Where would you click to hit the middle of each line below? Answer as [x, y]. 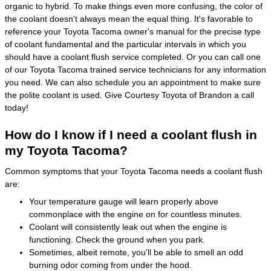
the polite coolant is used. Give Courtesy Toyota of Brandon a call [129, 95]
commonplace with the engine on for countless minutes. [135, 214]
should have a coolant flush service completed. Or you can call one [133, 57]
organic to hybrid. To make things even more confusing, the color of [134, 6]
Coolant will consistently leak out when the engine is [128, 227]
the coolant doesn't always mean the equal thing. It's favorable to [129, 19]
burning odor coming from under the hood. [110, 265]
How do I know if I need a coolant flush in [131, 135]
